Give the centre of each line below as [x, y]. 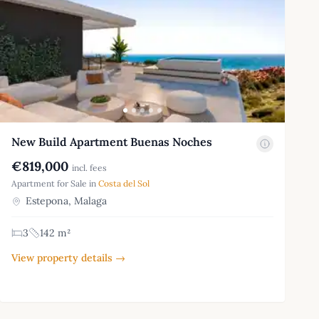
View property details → [68, 257]
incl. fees [89, 167]
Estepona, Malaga [65, 200]
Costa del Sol [124, 183]
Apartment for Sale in [55, 183]
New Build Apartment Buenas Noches [112, 141]
